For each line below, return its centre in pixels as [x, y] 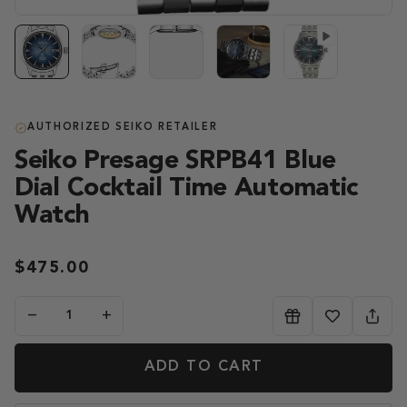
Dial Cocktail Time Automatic [187, 189]
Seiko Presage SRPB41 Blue [175, 161]
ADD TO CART [203, 367]
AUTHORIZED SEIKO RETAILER [123, 127]
